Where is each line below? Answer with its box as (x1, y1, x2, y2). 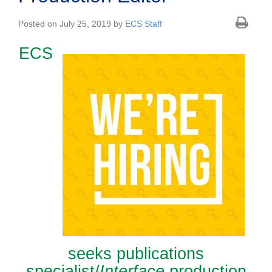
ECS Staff (125, 19, 162, 29)
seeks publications (68, 245, 204, 263)
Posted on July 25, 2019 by (18, 19, 125, 29)
